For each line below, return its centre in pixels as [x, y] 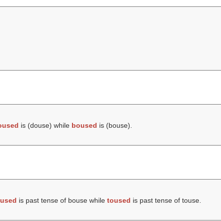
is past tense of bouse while [62, 200]
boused [84, 125]
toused [119, 200]
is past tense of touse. [166, 200]
